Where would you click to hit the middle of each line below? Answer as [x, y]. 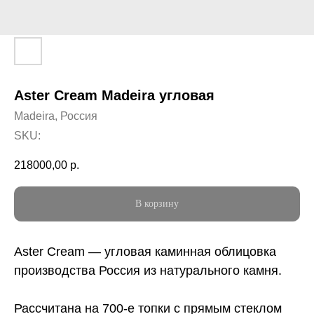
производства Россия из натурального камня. [148, 271]
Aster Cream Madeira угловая [114, 95]
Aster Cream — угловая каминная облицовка [145, 252]
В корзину [157, 204]
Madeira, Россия [56, 116]
